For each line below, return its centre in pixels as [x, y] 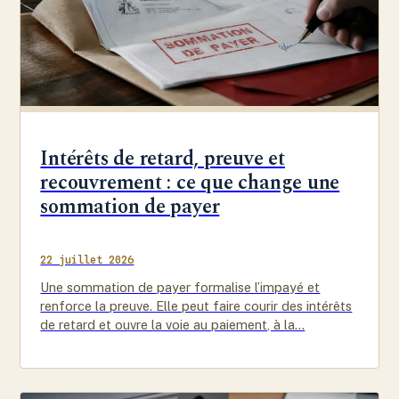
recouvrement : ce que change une [190, 182]
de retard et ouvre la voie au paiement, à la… [173, 324]
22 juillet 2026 [87, 259]
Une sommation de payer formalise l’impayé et [180, 287]
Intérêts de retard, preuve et [163, 158]
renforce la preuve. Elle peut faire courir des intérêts [196, 305]
